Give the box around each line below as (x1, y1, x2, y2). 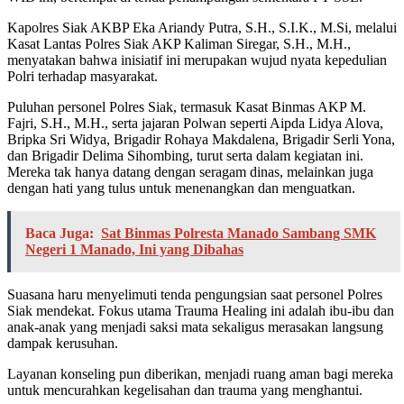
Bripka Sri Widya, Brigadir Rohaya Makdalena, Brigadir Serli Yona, (7, 132, 395, 148)
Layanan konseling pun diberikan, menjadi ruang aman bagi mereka (7, 366, 393, 382)
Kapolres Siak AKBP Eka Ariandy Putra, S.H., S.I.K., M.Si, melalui (7, 20, 397, 36)
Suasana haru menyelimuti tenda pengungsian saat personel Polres (7, 287, 382, 303)
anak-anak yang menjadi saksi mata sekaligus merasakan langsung (7, 319, 383, 335)
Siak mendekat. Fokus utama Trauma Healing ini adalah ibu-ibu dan (7, 303, 394, 319)
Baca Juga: (25, 225, 94, 242)
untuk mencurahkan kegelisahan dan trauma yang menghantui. (7, 382, 363, 399)
